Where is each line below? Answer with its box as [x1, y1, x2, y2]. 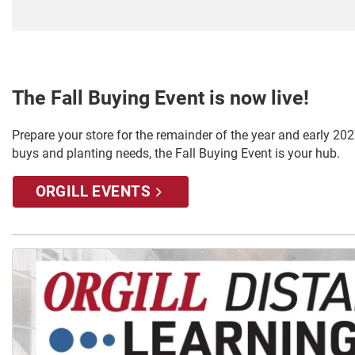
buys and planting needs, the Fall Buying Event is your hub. [12, 145, 340, 161]
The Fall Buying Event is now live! [12, 86, 309, 109]
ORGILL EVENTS [35, 181, 151, 200]
